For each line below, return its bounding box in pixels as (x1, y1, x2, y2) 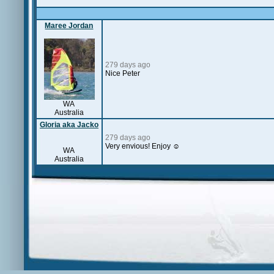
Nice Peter (105, 69, 140, 78)
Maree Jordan (45, 21, 94, 30)
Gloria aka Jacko (40, 120, 98, 129)
